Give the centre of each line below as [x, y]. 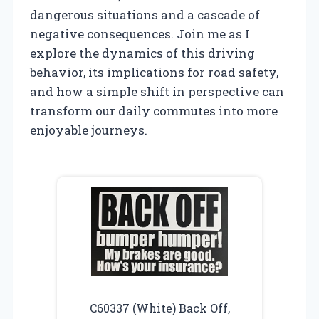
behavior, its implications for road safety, [154, 72]
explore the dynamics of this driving [142, 53]
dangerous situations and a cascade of [145, 14]
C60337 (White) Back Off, [159, 308]
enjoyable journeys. [89, 130]
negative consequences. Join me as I [140, 33]
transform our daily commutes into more [154, 110]
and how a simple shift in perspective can [157, 91]
